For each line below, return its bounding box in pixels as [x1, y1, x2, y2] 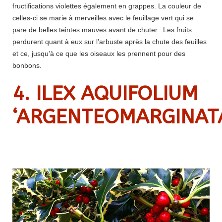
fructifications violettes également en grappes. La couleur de [12, 1, 201, 10]
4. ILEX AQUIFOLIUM [12, 81, 198, 105]
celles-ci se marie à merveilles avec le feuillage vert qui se [12, 13, 194, 22]
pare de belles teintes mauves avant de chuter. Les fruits [12, 25, 192, 34]
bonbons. [12, 61, 42, 69]
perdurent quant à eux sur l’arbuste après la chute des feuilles [12, 37, 207, 46]
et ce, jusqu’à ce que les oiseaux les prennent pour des [12, 49, 185, 57]
